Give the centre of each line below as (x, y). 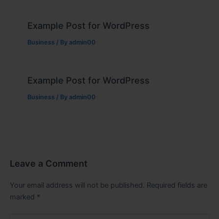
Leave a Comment (49, 163)
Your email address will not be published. (77, 186)
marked (23, 197)
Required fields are (177, 186)
